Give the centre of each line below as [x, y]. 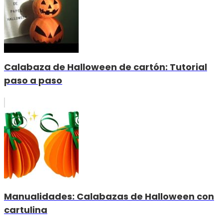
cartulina [26, 210]
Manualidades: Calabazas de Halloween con [109, 197]
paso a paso [33, 81]
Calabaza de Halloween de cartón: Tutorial [106, 67]
